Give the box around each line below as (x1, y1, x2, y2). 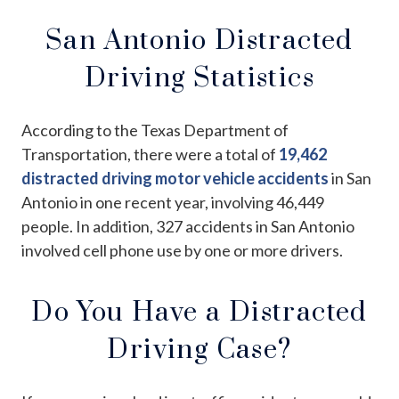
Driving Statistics (84, 61, 315, 95)
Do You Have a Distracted (31, 295, 368, 330)
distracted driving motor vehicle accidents (21, 167, 331, 188)
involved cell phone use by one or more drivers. (21, 240, 343, 260)
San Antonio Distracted (45, 23, 354, 58)
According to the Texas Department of (21, 119, 289, 140)
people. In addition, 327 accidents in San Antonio (21, 216, 354, 236)
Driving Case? (107, 332, 292, 367)
